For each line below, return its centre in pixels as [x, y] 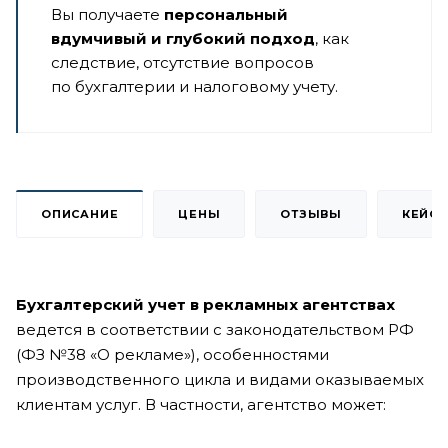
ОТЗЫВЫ [311, 214]
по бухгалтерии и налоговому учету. [194, 86]
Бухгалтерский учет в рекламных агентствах [205, 304]
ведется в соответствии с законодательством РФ [215, 329]
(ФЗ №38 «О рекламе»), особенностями [172, 354]
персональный [226, 14]
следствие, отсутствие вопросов [182, 62]
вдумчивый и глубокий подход [183, 38]
